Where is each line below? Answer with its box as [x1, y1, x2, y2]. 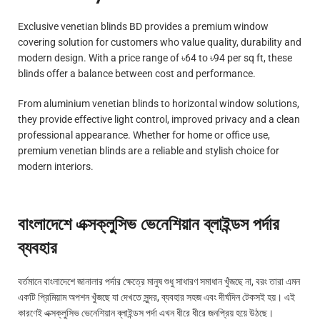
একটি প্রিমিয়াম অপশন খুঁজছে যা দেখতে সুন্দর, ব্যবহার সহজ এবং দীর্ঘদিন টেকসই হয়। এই [18, 291, 295, 303]
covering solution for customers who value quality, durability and [18, 36, 301, 48]
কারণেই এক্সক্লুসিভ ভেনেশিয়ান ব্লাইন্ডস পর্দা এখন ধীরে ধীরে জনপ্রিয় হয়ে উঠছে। [18, 306, 274, 319]
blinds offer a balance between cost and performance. [18, 67, 256, 79]
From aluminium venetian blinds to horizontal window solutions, [18, 97, 299, 109]
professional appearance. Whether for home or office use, [18, 129, 270, 141]
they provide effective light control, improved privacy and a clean [18, 113, 300, 125]
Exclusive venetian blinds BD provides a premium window [18, 20, 269, 32]
